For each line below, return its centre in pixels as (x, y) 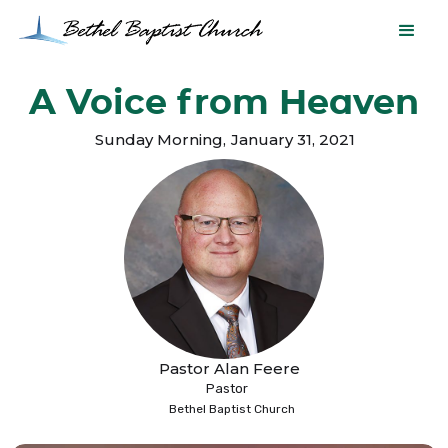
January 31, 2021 (293, 139)
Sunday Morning (159, 139)
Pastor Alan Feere (229, 368)
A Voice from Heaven (224, 101)
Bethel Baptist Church (231, 409)
